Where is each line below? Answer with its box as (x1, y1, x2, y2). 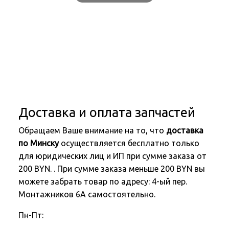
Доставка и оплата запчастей (18, 105, 195, 120)
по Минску (18, 139, 59, 148)
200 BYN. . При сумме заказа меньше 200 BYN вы (18, 164, 205, 174)
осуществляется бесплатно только (59, 139, 199, 148)
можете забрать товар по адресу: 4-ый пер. (18, 177, 187, 187)
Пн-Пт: (18, 211, 43, 220)
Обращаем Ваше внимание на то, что (18, 126, 166, 135)
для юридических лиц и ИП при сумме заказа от (18, 151, 207, 161)
